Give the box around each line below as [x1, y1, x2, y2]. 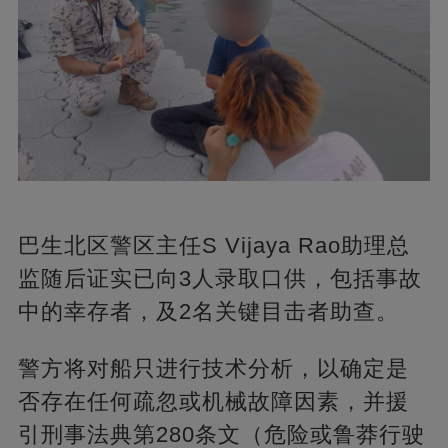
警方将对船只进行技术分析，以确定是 [17, 356, 409, 382]
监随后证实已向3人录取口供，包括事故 [17, 266, 422, 292]
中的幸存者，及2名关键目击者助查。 [17, 299, 399, 325]
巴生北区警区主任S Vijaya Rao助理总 [17, 233, 410, 259]
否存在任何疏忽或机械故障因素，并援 [17, 389, 409, 415]
